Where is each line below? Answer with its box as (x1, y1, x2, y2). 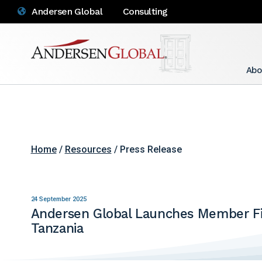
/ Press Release (111, 143, 182, 155)
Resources (64, 143, 112, 155)
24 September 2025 (30, 195, 87, 203)
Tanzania (30, 220, 84, 236)
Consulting (123, 6, 168, 17)
